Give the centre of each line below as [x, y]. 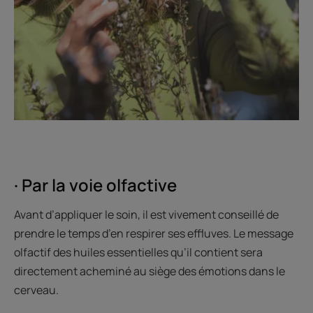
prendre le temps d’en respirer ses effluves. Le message [154, 233]
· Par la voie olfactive [95, 184]
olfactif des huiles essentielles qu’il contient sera [138, 252]
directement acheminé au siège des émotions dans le [150, 271]
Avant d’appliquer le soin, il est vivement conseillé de [146, 214]
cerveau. [36, 290]
